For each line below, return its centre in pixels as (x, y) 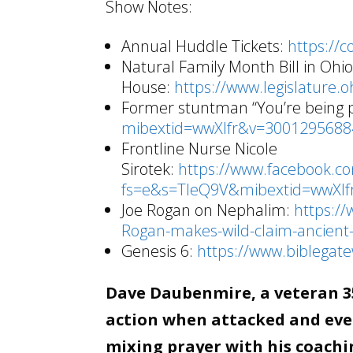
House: (148, 87)
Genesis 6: (160, 251)
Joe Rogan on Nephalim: (208, 210)
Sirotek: (150, 169)
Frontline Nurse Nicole (200, 149)
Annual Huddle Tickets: (205, 46)
